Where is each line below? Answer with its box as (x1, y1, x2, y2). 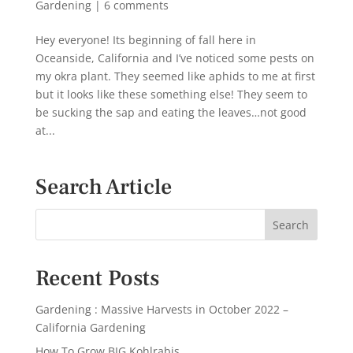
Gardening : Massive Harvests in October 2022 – (35, 302, 288, 318)
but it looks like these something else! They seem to (35, 87, 307, 102)
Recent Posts (35, 264, 159, 293)
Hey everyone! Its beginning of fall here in (35, 32, 256, 48)
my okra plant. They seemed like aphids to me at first (35, 69, 315, 84)
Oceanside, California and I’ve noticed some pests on (35, 50, 314, 66)
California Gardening (35, 320, 146, 336)
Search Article (35, 173, 172, 202)
